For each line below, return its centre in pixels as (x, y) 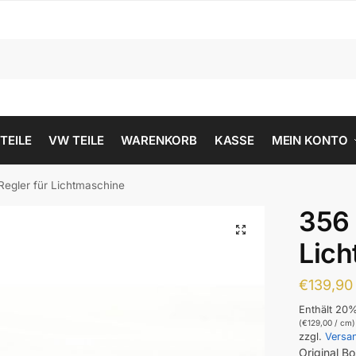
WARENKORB (159, 140)
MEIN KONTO (310, 140)
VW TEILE (76, 140)
